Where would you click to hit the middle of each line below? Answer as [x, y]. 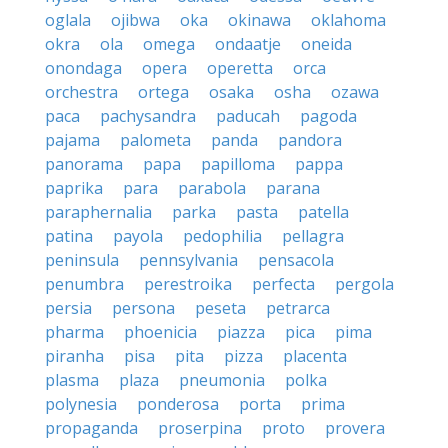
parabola [212, 188]
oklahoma [348, 20]
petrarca [298, 308]
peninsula [82, 260]
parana [293, 188]
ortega [163, 92]
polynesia [81, 404]
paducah [248, 116]
